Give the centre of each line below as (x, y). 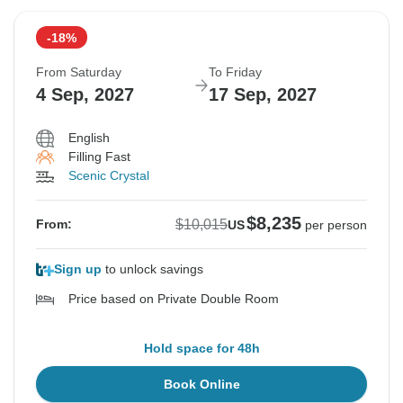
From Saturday (79, 72)
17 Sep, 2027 (263, 95)
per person (336, 225)
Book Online (201, 385)
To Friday (235, 72)
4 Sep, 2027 (85, 95)
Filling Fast (99, 157)
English (89, 138)
